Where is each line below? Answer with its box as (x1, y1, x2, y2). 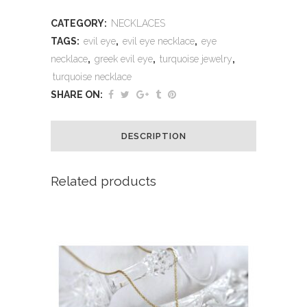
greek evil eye (95, 53, 153, 64)
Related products (51, 173, 156, 188)
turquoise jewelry (160, 53, 232, 64)
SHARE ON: (51, 88, 103, 100)
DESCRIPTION (121, 130, 186, 141)
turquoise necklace (53, 71, 132, 82)
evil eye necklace (123, 35, 195, 47)
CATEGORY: (51, 17, 109, 29)
